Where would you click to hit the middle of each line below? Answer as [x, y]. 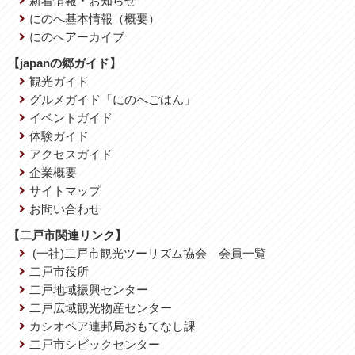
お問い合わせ [65, 208]
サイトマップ [65, 190]
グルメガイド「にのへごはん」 [113, 99]
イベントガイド [71, 117]
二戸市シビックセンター [95, 344]
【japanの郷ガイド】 [65, 63]
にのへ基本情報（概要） [95, 18]
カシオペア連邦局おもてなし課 [113, 326]
